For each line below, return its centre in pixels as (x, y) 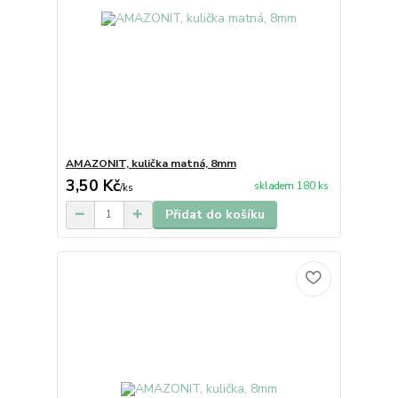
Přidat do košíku (215, 214)
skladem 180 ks (291, 186)
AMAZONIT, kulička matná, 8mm (151, 163)
